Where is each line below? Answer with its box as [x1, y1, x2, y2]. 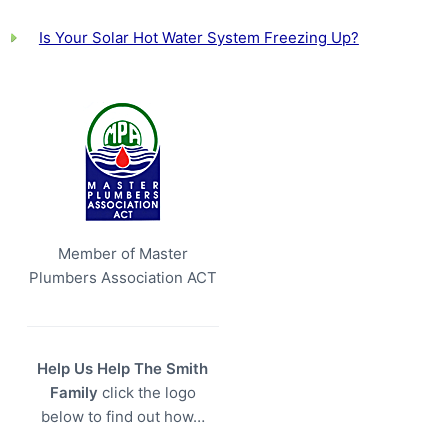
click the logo [97, 383, 196, 403]
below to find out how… [40, 407, 205, 427]
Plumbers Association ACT [28, 268, 217, 288]
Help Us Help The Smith [37, 359, 209, 379]
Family [49, 383, 98, 403]
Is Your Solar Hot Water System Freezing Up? [38, 27, 359, 47]
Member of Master [57, 244, 188, 264]
